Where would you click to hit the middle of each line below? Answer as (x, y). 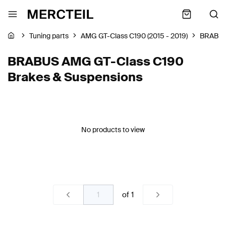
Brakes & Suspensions (75, 77)
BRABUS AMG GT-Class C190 (96, 61)
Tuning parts (49, 36)
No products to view (113, 130)
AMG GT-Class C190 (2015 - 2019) (134, 36)
